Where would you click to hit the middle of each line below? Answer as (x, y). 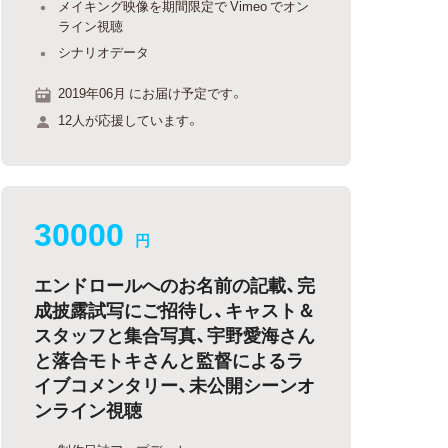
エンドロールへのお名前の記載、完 (175, 284)
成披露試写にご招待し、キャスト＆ (175, 309)
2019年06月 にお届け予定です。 (151, 92)
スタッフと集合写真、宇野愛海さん (175, 334)
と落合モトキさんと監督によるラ (169, 359)
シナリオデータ (104, 51)
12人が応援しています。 (129, 119)
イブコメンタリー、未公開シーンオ (175, 384)
